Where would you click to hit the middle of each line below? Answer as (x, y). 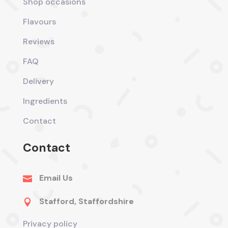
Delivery (38, 81)
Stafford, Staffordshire (86, 201)
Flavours (39, 21)
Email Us (56, 178)
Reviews (38, 41)
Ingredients (45, 101)
